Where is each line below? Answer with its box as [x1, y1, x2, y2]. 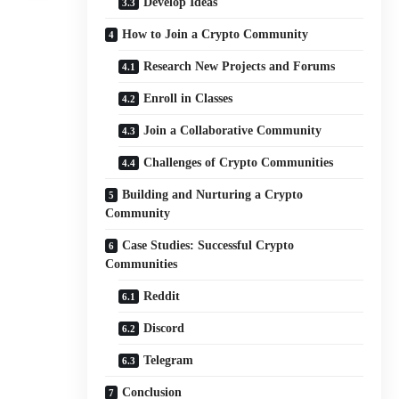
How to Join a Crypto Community [122, 27, 308, 41]
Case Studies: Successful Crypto [122, 238, 294, 252]
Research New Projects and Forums [143, 59, 335, 73]
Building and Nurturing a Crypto [122, 187, 303, 201]
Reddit [143, 289, 180, 303]
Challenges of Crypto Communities [143, 155, 333, 169]
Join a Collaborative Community [143, 123, 322, 137]
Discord [143, 321, 188, 335]
